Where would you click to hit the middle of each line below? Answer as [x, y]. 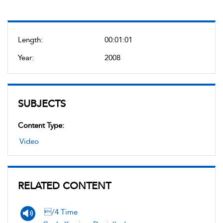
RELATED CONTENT [64, 186]
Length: [30, 40]
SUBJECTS [42, 104]
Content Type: [41, 125]
